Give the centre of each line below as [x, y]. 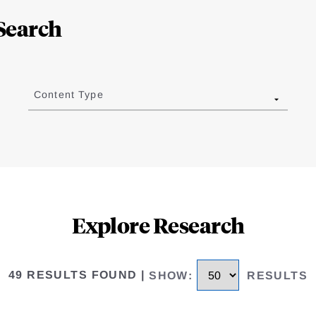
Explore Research [158, 225]
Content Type [68, 95]
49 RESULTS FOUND [73, 275]
